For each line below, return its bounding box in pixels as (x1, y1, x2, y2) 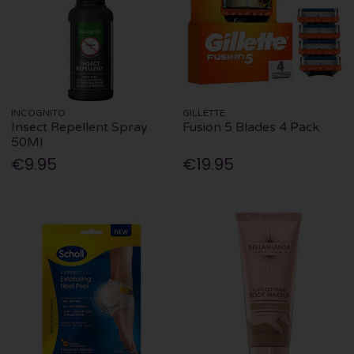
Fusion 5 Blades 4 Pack (183, 119, 320, 136)
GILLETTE (183, 107, 226, 119)
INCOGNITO (11, 107, 66, 119)
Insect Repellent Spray (11, 119, 149, 136)
